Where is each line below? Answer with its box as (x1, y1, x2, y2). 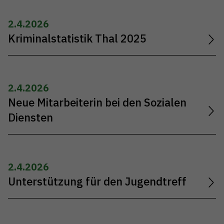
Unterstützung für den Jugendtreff (8, 174, 186, 189)
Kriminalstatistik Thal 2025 (8, 31, 146, 45)
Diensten (8, 110, 53, 124)
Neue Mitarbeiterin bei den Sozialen (8, 95, 186, 109)
